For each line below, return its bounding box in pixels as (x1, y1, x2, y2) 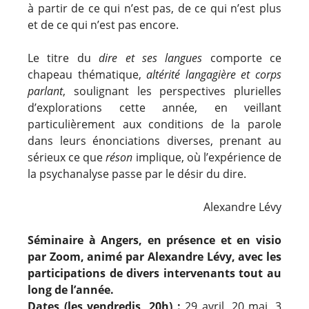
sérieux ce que (28, 149, 106, 165)
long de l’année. (28, 281, 114, 297)
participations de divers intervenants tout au (28, 265, 281, 281)
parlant (28, 83, 63, 99)
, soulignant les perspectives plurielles (63, 83, 281, 99)
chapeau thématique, (28, 66, 147, 82)
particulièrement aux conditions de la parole (28, 116, 281, 132)
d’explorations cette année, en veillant (28, 99, 281, 115)
